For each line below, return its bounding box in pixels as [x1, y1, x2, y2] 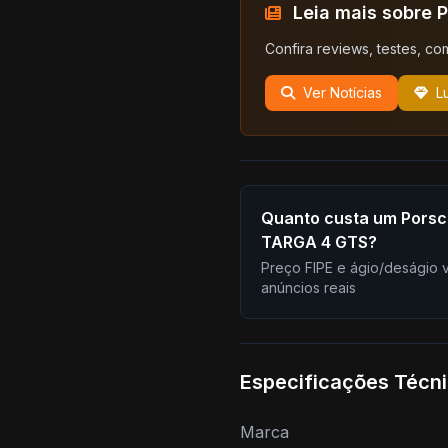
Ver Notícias [303, 84, 382, 101]
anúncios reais [261, 279, 356, 296]
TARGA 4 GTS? [261, 232, 377, 252]
